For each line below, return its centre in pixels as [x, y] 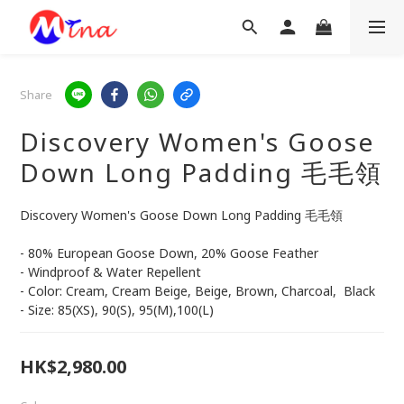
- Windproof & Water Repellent [110, 272]
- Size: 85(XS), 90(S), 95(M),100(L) [117, 310]
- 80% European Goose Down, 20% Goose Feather [169, 253]
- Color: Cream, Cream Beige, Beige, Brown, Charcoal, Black [199, 291]
